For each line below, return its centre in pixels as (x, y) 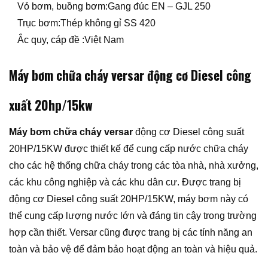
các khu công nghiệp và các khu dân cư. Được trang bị (125, 182)
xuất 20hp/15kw (51, 105)
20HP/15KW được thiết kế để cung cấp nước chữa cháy (129, 149)
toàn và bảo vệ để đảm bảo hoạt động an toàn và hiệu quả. (133, 249)
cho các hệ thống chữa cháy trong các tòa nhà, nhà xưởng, (134, 166)
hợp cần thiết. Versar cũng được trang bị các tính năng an (131, 233)
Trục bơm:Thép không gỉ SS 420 (87, 23)
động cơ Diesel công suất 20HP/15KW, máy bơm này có (129, 199)
